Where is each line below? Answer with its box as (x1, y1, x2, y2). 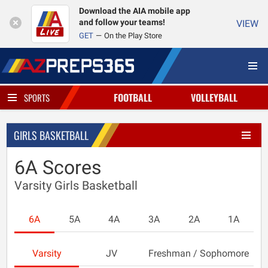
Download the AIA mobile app (79, 6, 190, 16)
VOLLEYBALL (191, 90, 238, 105)
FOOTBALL (113, 90, 152, 105)
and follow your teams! (79, 17, 165, 28)
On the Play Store (104, 31, 162, 40)
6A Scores (14, 156, 102, 179)
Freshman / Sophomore (148, 248, 249, 259)
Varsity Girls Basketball (14, 178, 138, 193)
